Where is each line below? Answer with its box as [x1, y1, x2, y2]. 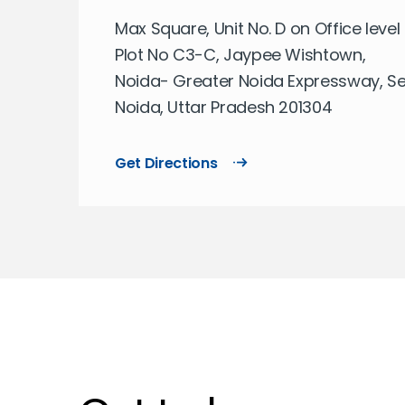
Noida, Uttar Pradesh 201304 [115, 96, 333, 118]
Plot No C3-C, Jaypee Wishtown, [115, 43, 366, 66]
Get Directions [115, 153, 218, 174]
